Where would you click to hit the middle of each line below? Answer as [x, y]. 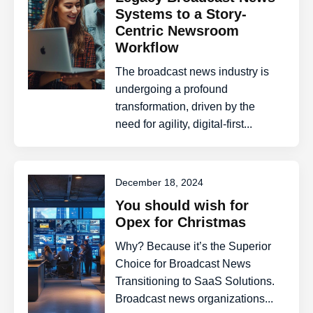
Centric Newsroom [177, 31]
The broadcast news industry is [192, 72]
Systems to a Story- [181, 14]
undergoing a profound [172, 89]
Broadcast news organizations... [195, 299]
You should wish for [182, 205]
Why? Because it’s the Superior [194, 246]
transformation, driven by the [185, 107]
